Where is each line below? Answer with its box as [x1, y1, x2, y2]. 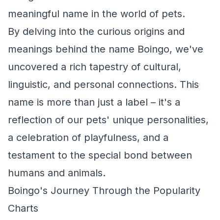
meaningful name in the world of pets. [8, 8, 185, 20]
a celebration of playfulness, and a [8, 132, 168, 143]
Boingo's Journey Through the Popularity [8, 185, 200, 196]
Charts [8, 202, 38, 214]
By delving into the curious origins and [8, 26, 185, 37]
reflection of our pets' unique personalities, [8, 114, 209, 126]
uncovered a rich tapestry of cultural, [8, 61, 181, 73]
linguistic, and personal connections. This [8, 79, 199, 90]
